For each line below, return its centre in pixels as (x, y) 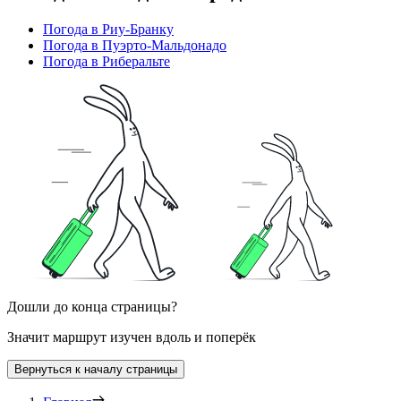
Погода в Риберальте (107, 61)
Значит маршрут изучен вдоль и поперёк (132, 337)
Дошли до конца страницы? (92, 306)
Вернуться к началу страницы (96, 369)
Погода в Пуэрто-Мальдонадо (135, 45)
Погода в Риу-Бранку (108, 29)
